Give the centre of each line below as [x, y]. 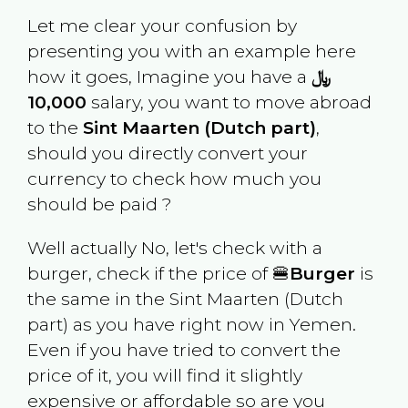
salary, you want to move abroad [229, 102]
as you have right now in [178, 324]
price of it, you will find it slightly [164, 375]
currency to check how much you [174, 179]
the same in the [98, 298]
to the [55, 128]
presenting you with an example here [191, 51]
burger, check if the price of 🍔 [158, 273]
